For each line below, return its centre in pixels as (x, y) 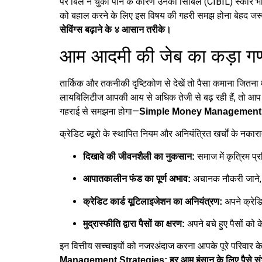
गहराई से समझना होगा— (99, 111)
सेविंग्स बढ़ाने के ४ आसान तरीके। (116, 29)
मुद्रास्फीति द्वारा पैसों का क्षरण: (134, 223)
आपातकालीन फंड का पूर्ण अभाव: (137, 179)
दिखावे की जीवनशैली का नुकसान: (139, 156)
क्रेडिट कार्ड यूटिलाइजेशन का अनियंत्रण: (153, 201)
